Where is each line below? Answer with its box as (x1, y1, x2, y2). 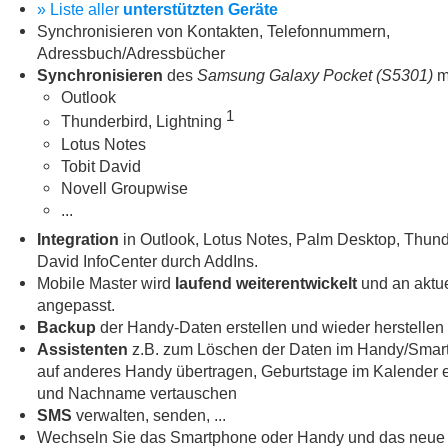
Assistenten (37, 339, 128, 358)
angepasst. (37, 295, 115, 314)
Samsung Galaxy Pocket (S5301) (197, 66, 433, 85)
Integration (37, 229, 119, 248)
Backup (37, 317, 96, 336)
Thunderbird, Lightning (61, 112, 226, 131)
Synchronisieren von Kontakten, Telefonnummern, (37, 22, 390, 41)
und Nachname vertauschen (37, 383, 237, 402)
